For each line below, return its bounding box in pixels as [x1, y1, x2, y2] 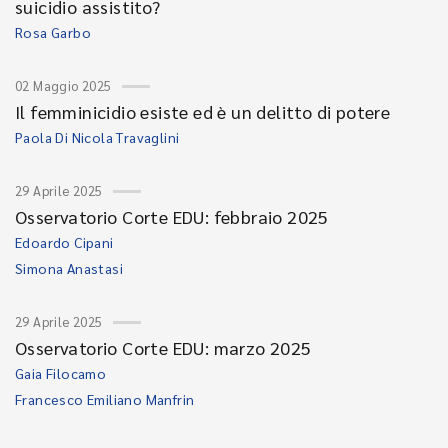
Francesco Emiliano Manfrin [15, 390, 195, 408]
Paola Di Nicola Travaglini [15, 128, 180, 146]
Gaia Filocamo [15, 364, 107, 382]
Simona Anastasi [15, 259, 123, 277]
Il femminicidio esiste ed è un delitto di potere [15, 100, 391, 123]
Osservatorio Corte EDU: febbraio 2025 [15, 205, 329, 228]
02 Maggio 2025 [15, 77, 112, 94]
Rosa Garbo [15, 23, 91, 41]
